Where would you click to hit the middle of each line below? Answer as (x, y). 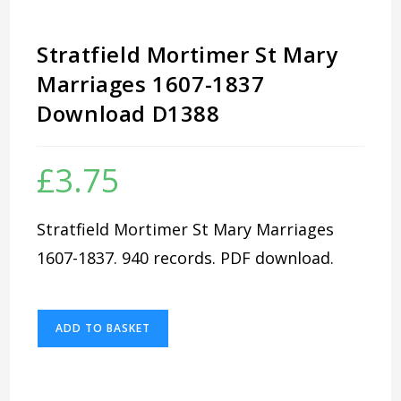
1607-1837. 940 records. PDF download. (186, 257)
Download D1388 (128, 113)
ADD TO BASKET (103, 328)
